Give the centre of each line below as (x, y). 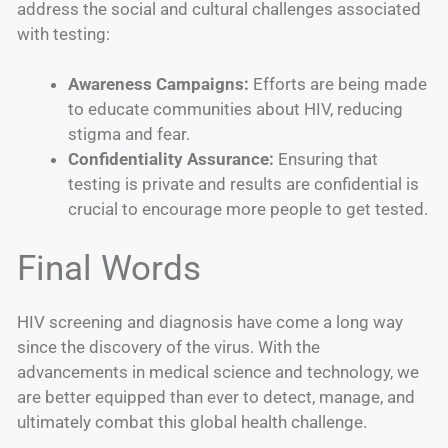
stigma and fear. (129, 134)
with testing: (63, 33)
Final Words (109, 268)
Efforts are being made (338, 84)
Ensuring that (326, 159)
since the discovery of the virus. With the (168, 346)
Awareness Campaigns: (158, 84)
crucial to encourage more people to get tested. (248, 209)
